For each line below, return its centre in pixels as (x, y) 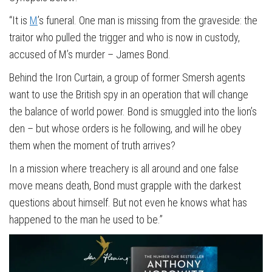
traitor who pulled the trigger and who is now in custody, (124, 37)
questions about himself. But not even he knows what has (128, 202)
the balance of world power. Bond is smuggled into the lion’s (133, 111)
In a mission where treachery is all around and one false (124, 168)
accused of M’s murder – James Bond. (91, 54)
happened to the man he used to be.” (86, 219)
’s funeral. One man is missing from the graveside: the (148, 20)
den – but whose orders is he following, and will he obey (125, 128)
